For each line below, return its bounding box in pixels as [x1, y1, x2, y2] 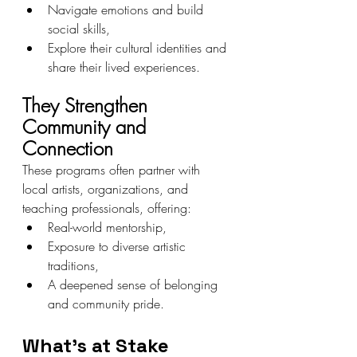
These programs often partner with [22, 161, 204, 178]
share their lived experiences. [48, 58, 200, 76]
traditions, [48, 257, 99, 274]
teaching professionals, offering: [22, 199, 191, 217]
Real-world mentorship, [48, 218, 167, 236]
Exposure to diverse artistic [48, 237, 190, 255]
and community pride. [48, 295, 164, 312]
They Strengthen [22, 92, 153, 118]
